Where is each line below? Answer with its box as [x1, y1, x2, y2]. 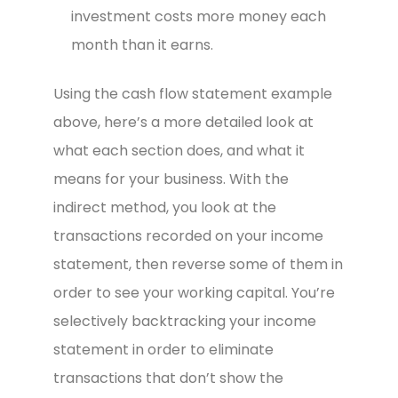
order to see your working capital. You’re [53, 282, 335, 303]
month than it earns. [71, 35, 213, 56]
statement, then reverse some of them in [53, 253, 343, 275]
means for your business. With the [53, 168, 289, 189]
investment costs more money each [71, 6, 326, 28]
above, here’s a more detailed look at [53, 111, 314, 132]
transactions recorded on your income [53, 225, 323, 246]
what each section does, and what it [53, 139, 305, 161]
